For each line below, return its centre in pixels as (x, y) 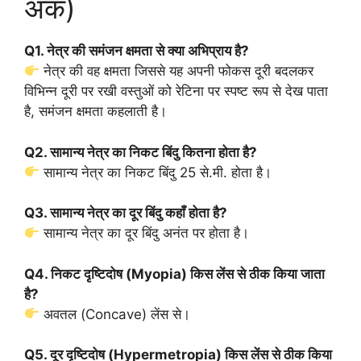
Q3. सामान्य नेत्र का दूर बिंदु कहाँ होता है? (126, 213)
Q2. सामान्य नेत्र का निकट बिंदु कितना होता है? (141, 152)
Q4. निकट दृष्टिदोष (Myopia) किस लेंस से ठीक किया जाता (174, 274)
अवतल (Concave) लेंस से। (115, 314)
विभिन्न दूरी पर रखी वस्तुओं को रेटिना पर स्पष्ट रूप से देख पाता (176, 91)
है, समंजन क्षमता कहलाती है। (95, 111)
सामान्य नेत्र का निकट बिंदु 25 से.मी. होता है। (156, 172)
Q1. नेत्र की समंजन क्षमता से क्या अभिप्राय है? (137, 51)
